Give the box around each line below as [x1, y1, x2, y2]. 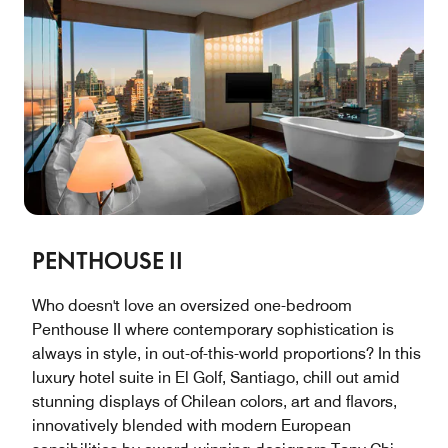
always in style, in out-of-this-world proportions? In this [32, 344, 421, 364]
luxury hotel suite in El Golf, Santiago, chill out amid [32, 368, 400, 388]
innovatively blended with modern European [32, 416, 351, 436]
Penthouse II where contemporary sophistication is [32, 320, 394, 340]
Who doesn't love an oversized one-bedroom [32, 296, 352, 316]
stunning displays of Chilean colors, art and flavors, [32, 392, 397, 412]
